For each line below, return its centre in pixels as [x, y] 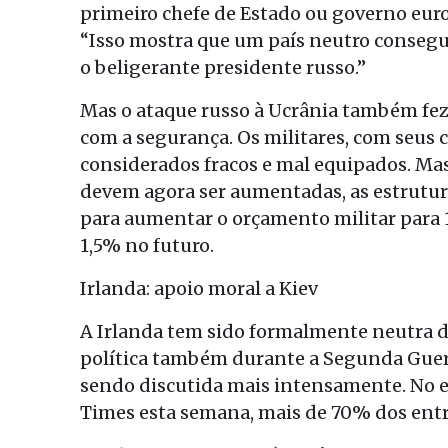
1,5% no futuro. [147, 245]
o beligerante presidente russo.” [223, 67]
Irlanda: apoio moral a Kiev [199, 288]
